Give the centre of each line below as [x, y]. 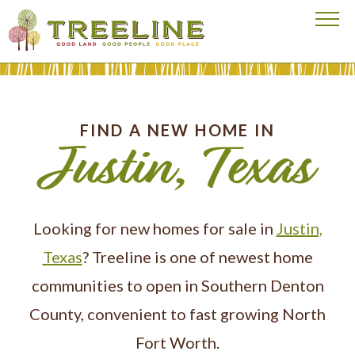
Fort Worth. [177, 342]
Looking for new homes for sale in [155, 228]
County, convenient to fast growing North [177, 314]
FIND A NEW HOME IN [177, 130]
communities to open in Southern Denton [177, 285]
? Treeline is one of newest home [197, 257]
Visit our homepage [67, 20]
